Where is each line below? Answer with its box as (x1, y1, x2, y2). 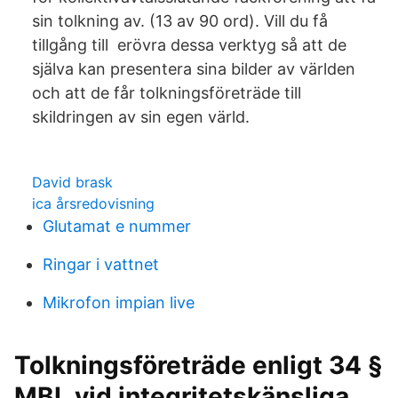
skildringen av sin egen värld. (32, 107, 250, 126)
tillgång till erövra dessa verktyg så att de (32, 36, 346, 54)
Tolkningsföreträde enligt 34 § (14, 350, 383, 380)
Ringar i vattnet (43, 255, 159, 274)
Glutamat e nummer (43, 217, 191, 235)
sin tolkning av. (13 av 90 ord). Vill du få (32, 12, 328, 30)
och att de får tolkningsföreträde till (32, 84, 301, 102)
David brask (32, 173, 113, 191)
